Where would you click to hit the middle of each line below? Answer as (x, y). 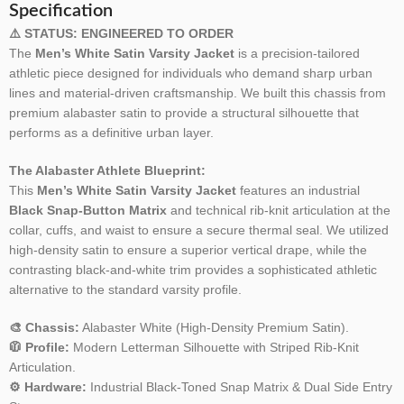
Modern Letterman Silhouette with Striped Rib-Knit (214, 348)
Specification (61, 11)
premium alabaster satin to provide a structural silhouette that (184, 113)
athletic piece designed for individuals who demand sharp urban (191, 73)
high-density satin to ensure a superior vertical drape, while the (188, 250)
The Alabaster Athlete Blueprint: (107, 171)
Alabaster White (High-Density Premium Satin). (214, 328)
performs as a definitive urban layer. (111, 133)
